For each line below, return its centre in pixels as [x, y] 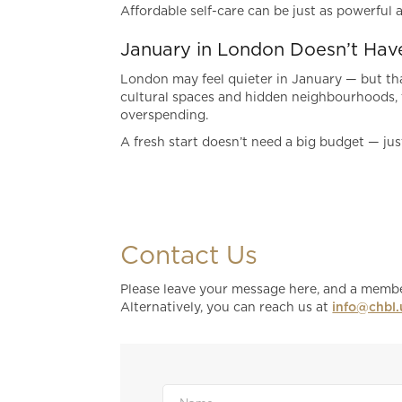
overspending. [165, 116]
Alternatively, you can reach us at [227, 308]
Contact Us [189, 257]
